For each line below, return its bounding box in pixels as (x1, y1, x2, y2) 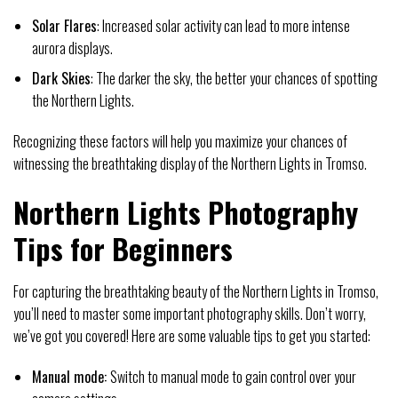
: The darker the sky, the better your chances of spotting (90, 68, 378, 90)
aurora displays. (31, 36, 113, 59)
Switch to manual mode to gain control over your (109, 365, 356, 387)
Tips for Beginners (13, 227, 233, 269)
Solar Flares (31, 14, 97, 36)
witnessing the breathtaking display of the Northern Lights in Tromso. (13, 153, 367, 175)
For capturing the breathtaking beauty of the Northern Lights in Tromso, (13, 280, 378, 302)
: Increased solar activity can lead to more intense (96, 14, 350, 36)
